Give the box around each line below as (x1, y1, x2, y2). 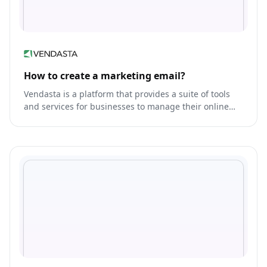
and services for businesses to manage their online (24, 101, 229, 113)
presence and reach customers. (24, 113, 150, 125)
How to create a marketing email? (24, 69, 185, 83)
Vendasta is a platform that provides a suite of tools (24, 88, 230, 100)
